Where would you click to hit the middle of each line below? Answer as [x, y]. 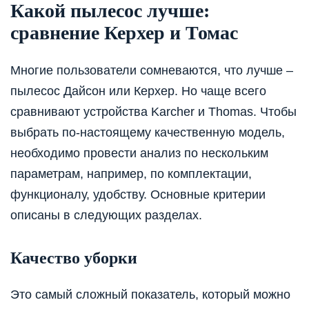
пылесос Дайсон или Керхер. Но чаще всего [138, 91]
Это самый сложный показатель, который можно [150, 295]
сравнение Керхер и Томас [124, 32]
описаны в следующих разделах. [106, 216]
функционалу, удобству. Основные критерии [138, 195]
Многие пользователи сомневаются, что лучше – [152, 71]
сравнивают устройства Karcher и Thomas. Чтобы [153, 112]
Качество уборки [74, 258]
